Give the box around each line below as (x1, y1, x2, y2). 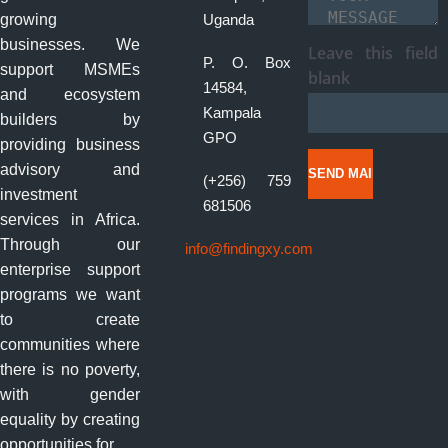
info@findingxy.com (185, 240, 314, 257)
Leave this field (308, 42, 438, 64)
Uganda (203, 11, 255, 28)
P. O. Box (203, 54, 292, 71)
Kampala (203, 104, 262, 121)
